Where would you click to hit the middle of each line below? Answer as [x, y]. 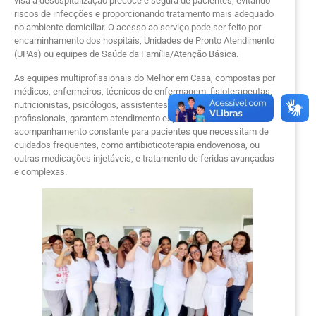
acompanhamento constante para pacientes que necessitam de [141, 131]
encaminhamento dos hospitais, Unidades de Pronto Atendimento [144, 41]
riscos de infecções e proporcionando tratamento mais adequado [144, 14]
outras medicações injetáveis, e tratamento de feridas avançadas [144, 158]
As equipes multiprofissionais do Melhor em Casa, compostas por [145, 78]
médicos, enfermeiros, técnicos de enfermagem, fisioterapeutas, [143, 91]
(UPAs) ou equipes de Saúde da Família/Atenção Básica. [126, 54]
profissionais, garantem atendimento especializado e [119, 118]
